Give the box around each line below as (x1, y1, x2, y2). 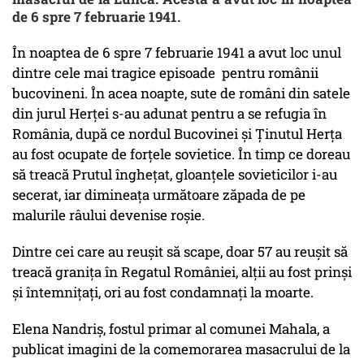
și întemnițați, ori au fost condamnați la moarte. (12, 283, 314, 302)
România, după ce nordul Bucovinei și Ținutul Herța (12, 124, 342, 144)
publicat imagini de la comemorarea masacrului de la (12, 340, 350, 359)
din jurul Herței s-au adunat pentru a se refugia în (12, 104, 327, 123)
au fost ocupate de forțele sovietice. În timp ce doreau (12, 145, 350, 164)
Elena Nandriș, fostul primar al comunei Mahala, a (12, 319, 330, 339)
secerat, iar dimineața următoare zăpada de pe (12, 185, 305, 205)
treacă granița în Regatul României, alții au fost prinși (12, 262, 352, 282)
